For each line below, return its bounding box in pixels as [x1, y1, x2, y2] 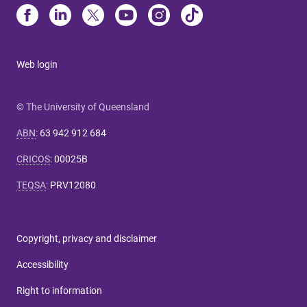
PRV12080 [50, 179, 96, 191]
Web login [16, 58, 58, 70]
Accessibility [16, 258, 69, 270]
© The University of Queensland [16, 101, 149, 112]
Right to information [16, 284, 102, 296]
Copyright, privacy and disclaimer [16, 232, 157, 244]
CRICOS [16, 153, 50, 164]
